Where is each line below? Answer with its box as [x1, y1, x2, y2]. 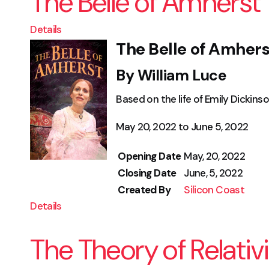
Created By [118, 183, 171, 196]
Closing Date [118, 166, 177, 180]
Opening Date [118, 150, 181, 163]
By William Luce [116, 65, 226, 85]
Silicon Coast [184, 183, 244, 196]
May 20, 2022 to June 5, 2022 [116, 120, 249, 133]
